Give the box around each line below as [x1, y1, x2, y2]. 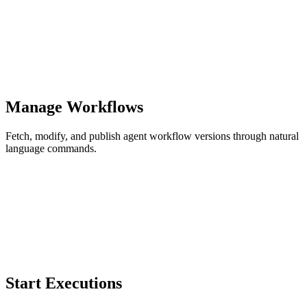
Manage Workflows [5, 98, 143, 116]
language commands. [5, 143, 97, 154]
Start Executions [5, 273, 122, 292]
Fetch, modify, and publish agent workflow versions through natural [5, 130, 299, 142]
